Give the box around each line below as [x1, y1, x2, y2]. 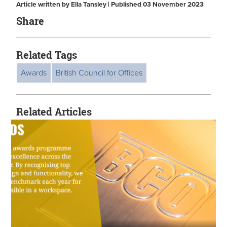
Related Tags [16, 48, 77, 62]
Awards [21, 68, 47, 79]
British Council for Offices [56, 68, 142, 79]
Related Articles [16, 105, 92, 119]
